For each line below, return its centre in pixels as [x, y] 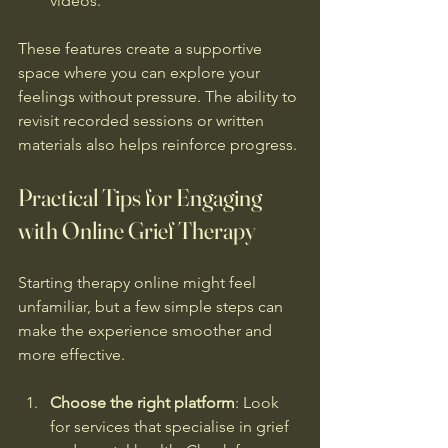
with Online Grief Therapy [137, 230]
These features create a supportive [142, 48]
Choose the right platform [142, 402]
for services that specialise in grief [171, 426]
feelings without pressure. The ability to [159, 96]
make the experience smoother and [147, 330]
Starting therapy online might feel [139, 282]
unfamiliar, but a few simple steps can [152, 306]
